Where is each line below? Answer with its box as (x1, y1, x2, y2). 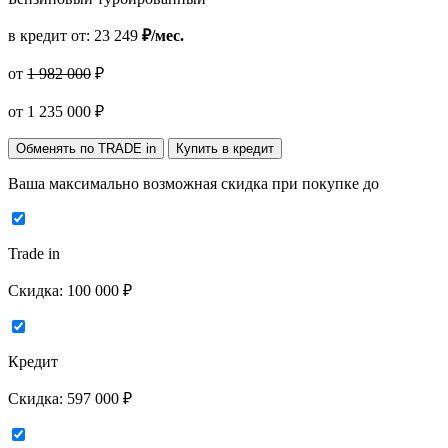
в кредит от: (8, 27, 94, 45)
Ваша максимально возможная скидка (8, 175, 272, 193)
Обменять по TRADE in (16, 141, 156, 157)
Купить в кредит (176, 141, 274, 157)
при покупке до (272, 175, 379, 193)
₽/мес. (142, 27, 184, 45)
